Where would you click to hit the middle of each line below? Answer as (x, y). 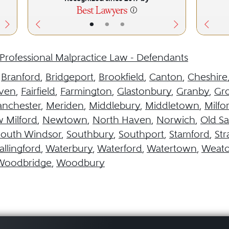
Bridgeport (70, 77)
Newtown (65, 120)
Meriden (65, 106)
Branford (21, 77)
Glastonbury (144, 91)
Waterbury (69, 148)
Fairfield (38, 91)
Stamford (189, 134)
